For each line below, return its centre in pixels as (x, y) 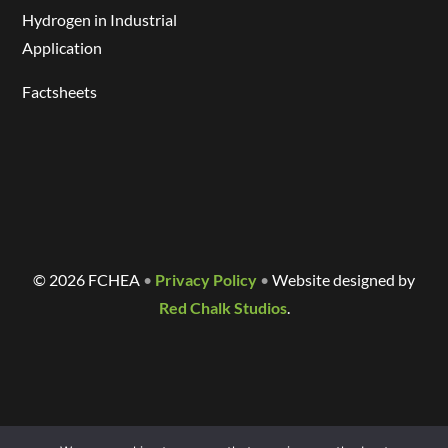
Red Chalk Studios (222, 307)
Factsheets (60, 91)
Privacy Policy (206, 279)
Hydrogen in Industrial (100, 19)
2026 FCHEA (96, 279)
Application (62, 47)
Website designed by (342, 279)
